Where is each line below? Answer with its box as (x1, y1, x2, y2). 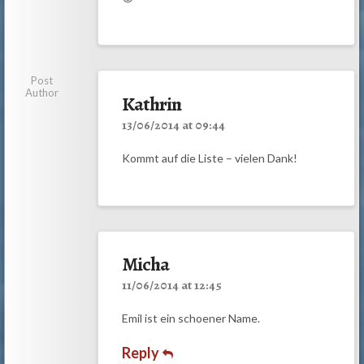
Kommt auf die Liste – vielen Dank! (121, 150, 297, 165)
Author (25, 86, 59, 100)
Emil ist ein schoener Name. (121, 311, 260, 326)
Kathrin (121, 90, 181, 117)
